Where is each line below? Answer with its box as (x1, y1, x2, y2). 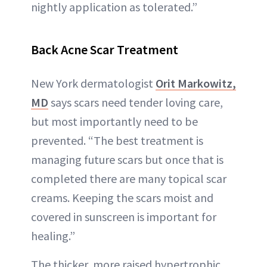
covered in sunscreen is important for (31, 209, 216, 224)
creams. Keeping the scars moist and (31, 190, 213, 205)
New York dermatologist (31, 76, 156, 91)
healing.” (31, 228, 75, 243)
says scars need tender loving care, (48, 95, 223, 110)
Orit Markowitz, (156, 76, 236, 91)
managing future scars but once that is (31, 152, 223, 167)
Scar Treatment (90, 41, 178, 58)
